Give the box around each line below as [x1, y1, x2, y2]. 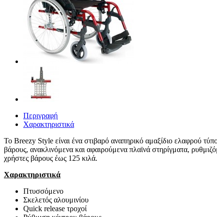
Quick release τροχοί [23, 204, 87, 213]
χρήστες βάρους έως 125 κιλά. [4, 154, 97, 162]
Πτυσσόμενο [23, 187, 63, 195]
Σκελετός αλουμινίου [23, 196, 89, 204]
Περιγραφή [23, 111, 58, 120]
